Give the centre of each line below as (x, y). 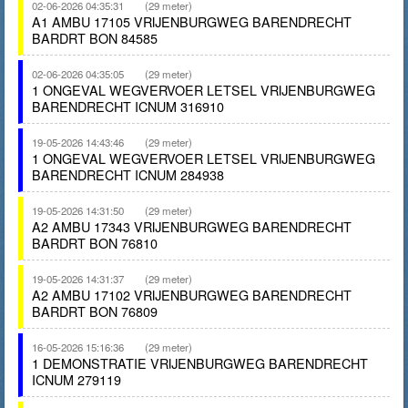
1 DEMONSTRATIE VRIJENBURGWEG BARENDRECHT (200, 363)
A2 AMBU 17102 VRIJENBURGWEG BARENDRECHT (192, 295)
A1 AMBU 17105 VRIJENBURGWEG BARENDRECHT (192, 21)
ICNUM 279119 (76, 379)
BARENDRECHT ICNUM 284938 (128, 174)
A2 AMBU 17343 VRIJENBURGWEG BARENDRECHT (192, 226)
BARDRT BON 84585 (95, 38)
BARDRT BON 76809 (95, 311)
